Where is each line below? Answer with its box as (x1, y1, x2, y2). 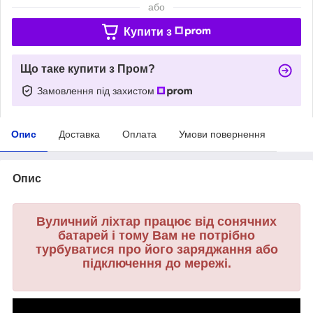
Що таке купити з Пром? (20, 62, 155, 75)
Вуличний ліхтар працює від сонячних (36, 214, 277, 228)
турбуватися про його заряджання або (35, 242, 278, 256)
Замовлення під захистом (37, 85, 157, 96)
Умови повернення (179, 128, 265, 140)
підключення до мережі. (82, 256, 231, 270)
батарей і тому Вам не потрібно (58, 228, 255, 242)
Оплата (122, 128, 156, 140)
